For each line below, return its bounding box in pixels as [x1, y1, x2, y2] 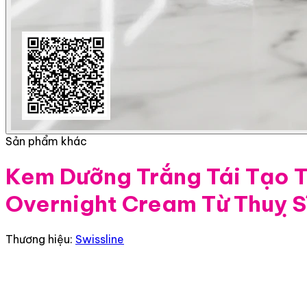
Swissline [75, 232, 124, 246]
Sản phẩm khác [5, 134, 87, 148]
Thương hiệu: [5, 232, 75, 246]
